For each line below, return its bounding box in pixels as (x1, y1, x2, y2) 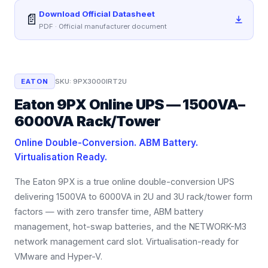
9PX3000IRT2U (72, 77, 127, 86)
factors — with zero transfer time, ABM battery (14, 206, 203, 217)
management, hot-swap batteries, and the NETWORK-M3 (14, 221, 246, 232)
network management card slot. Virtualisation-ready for (14, 236, 239, 246)
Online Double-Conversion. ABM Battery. (14, 137, 198, 148)
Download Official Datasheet (39, 9, 155, 19)
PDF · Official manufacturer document (39, 22, 167, 31)
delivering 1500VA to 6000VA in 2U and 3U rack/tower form (14, 191, 252, 202)
